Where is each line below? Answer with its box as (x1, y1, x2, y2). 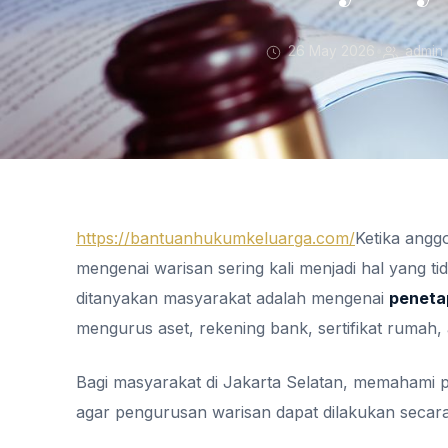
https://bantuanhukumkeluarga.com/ (76, 228, 355, 248)
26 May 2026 (284, 43, 375, 59)
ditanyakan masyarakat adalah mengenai (76, 288, 389, 308)
